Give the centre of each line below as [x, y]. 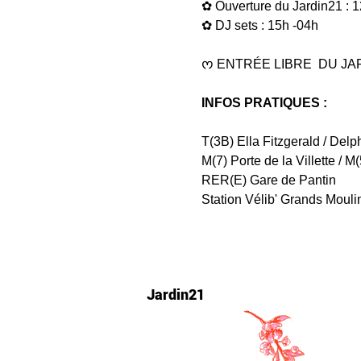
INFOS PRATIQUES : [266, 103]
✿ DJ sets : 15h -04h [259, 25]
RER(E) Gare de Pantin [268, 180]
